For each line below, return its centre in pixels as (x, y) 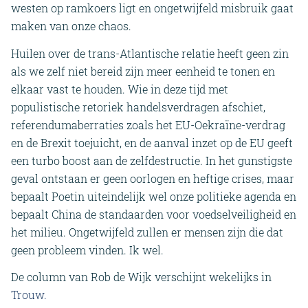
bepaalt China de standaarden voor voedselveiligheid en (154, 214)
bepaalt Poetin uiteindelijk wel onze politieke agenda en (154, 196)
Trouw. (29, 295)
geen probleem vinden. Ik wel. (87, 250)
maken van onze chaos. (71, 26)
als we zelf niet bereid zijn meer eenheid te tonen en (143, 71)
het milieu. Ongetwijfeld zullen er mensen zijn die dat (147, 232)
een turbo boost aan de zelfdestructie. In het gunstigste (152, 160)
